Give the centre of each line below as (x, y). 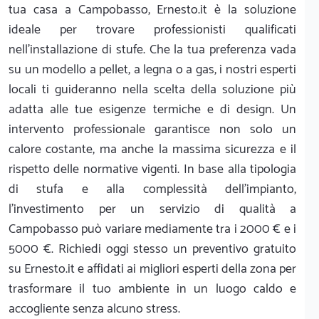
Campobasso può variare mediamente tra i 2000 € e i (152, 229)
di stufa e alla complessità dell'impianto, (152, 189)
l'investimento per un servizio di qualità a (152, 209)
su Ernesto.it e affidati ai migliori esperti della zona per (152, 269)
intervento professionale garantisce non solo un (152, 130)
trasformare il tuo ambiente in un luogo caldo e (152, 289)
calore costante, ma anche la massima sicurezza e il (152, 150)
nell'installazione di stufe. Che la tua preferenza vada (152, 50)
